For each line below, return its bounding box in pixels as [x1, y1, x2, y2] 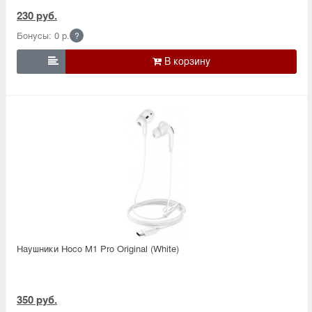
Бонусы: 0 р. [17, 28, 70, 42]
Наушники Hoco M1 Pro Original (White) [17, 241, 179, 255]
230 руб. [17, 7, 57, 23]
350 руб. [17, 291, 57, 307]
